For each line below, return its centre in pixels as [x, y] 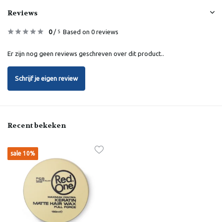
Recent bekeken [37, 125]
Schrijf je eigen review [46, 79]
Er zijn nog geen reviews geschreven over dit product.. [86, 53]
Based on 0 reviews [91, 31]
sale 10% [23, 153]
